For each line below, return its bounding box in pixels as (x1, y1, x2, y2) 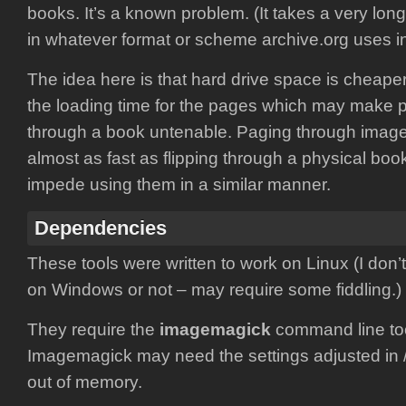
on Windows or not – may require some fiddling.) (27, 279, 401, 299)
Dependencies (34, 216, 167, 239)
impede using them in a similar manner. (27, 174, 331, 194)
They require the (27, 319, 159, 339)
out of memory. (27, 372, 142, 391)
